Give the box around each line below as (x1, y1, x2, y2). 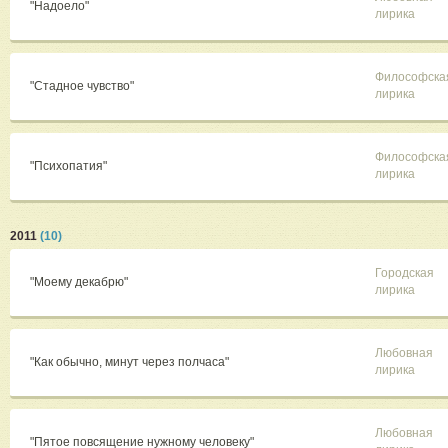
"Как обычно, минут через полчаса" (30, 355, 232, 370)
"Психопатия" (30, 159, 110, 174)
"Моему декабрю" (30, 275, 131, 290)
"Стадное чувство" (30, 79, 137, 94)
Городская (375, 266, 434, 281)
